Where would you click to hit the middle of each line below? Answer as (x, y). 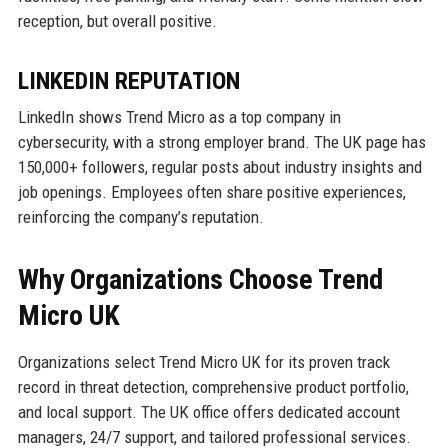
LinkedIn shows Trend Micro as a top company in (179, 116)
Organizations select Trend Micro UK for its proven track (203, 361)
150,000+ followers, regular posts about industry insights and (219, 166)
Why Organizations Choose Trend (200, 279)
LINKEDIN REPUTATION (128, 80)
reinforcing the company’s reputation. (140, 216)
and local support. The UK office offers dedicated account (208, 411)
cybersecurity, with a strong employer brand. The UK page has (221, 141)
